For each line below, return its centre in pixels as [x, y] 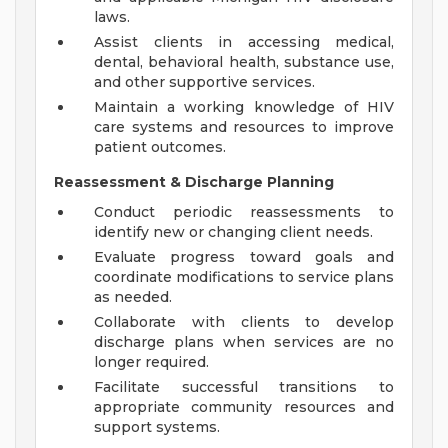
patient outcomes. [160, 147]
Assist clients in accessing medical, [244, 42]
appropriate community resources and [244, 407]
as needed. [133, 297]
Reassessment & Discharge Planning [194, 182]
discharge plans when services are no [244, 342]
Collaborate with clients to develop [244, 322]
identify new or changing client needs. [233, 232]
